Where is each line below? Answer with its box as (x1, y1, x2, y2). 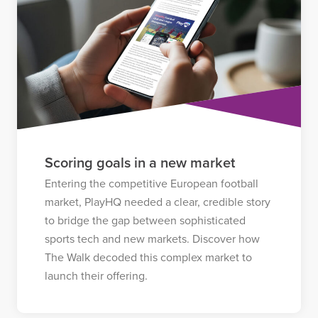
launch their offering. (44, 268, 148, 283)
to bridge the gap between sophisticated (44, 213, 246, 228)
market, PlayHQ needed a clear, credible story (44, 194, 270, 209)
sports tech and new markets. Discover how (44, 231, 260, 246)
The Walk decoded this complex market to (44, 250, 252, 265)
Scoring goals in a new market (44, 154, 235, 172)
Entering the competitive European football (44, 176, 258, 191)
